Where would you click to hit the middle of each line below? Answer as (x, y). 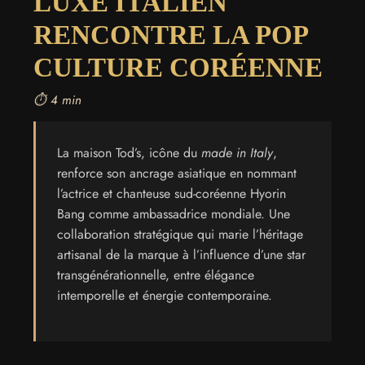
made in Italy (237, 152)
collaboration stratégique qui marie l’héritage (180, 234)
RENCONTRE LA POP (170, 35)
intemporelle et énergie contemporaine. (165, 295)
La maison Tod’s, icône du (129, 152)
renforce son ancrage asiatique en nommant (177, 173)
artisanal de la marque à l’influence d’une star (181, 254)
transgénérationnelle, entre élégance (156, 275)
